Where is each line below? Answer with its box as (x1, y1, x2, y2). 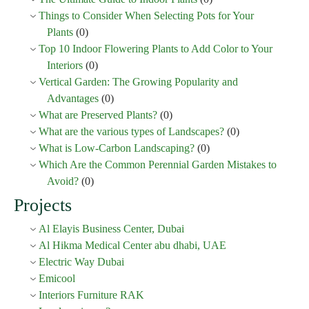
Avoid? (47, 175, 79, 187)
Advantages (47, 92, 99, 104)
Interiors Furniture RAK (39, 288, 144, 301)
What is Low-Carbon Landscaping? (39, 141, 195, 154)
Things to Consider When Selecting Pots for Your (39, 9, 254, 21)
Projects (14, 195, 72, 215)
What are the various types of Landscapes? (39, 125, 224, 137)
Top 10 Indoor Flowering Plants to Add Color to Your (39, 42, 272, 54)
